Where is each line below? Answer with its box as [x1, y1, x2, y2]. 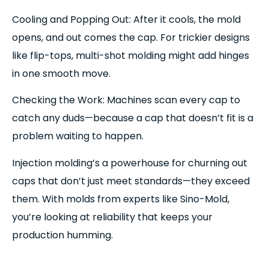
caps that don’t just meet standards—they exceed [12, 174, 250, 188]
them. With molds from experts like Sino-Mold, [12, 192, 229, 206]
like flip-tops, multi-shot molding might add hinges [12, 48, 249, 62]
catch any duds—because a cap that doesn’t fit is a [12, 111, 253, 125]
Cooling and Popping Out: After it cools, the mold [12, 12, 241, 26]
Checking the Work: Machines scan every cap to [12, 93, 240, 107]
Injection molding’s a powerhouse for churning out [12, 156, 247, 170]
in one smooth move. [12, 66, 110, 80]
